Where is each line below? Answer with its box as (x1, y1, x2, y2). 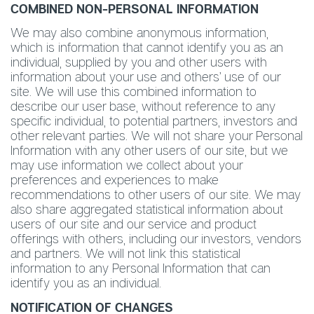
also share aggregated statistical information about (11, 201, 283, 217)
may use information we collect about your (11, 157, 243, 172)
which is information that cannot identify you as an (11, 39, 283, 55)
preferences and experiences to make (11, 172, 219, 187)
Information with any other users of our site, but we (11, 142, 288, 158)
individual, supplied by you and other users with (11, 54, 267, 69)
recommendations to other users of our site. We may (11, 186, 301, 202)
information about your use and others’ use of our (11, 69, 280, 84)
